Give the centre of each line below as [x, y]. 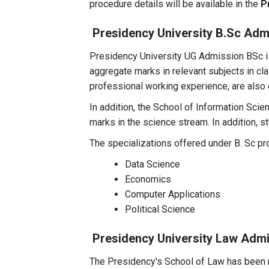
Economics [148, 179]
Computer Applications [173, 194]
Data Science [153, 164]
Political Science [160, 209]
